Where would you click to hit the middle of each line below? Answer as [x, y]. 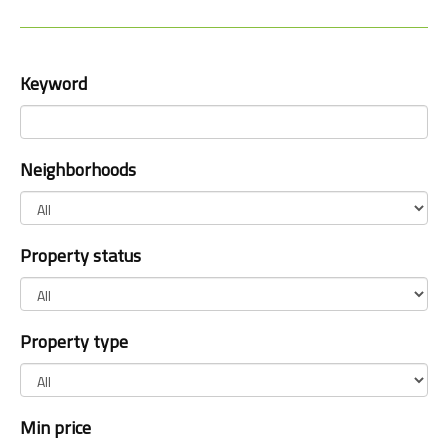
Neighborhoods [78, 170]
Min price [55, 428]
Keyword [53, 84]
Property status [80, 256]
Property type [74, 342]
